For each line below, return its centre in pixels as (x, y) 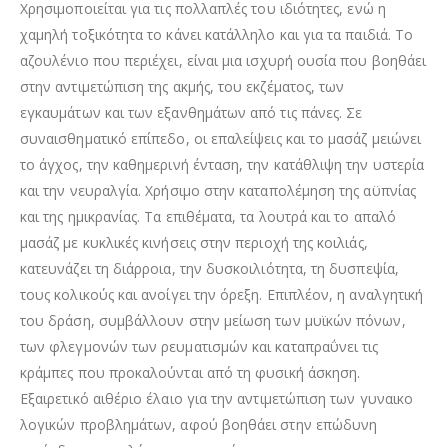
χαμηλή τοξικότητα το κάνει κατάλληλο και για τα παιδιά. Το (217, 34)
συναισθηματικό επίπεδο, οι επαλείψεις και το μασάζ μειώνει (221, 138)
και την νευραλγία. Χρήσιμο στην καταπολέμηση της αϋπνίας (218, 190)
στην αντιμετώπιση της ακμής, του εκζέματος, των (182, 86)
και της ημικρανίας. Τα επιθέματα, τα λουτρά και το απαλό (208, 216)
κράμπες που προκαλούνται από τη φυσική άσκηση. (190, 372)
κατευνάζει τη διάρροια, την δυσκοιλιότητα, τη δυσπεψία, (209, 268)
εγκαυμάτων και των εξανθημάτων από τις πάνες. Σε (191, 112)
